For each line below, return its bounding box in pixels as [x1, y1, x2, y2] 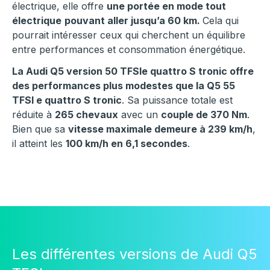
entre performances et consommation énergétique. [12, 43, 245, 56]
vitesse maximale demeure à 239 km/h [68, 123, 253, 136]
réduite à [12, 108, 55, 121]
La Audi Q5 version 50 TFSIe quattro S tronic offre [12, 65, 254, 78]
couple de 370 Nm [161, 108, 247, 121]
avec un [118, 108, 161, 121]
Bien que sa [12, 123, 68, 136]
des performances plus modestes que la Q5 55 [12, 80, 235, 92]
